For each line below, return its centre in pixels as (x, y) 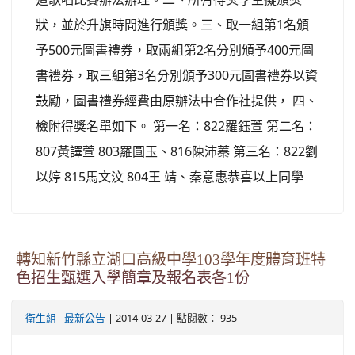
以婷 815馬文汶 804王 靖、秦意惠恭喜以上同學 (170, 176)
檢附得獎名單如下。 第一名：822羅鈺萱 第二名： (176, 126)
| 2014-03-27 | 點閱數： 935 (172, 317)
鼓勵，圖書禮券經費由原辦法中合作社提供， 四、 (177, 100)
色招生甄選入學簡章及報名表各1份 (133, 277)
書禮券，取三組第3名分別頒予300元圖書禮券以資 (177, 75)
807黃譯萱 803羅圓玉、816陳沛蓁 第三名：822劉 (177, 151)
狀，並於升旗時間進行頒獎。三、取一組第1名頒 (172, 24)
